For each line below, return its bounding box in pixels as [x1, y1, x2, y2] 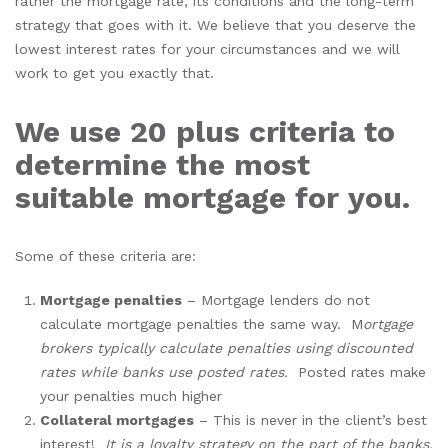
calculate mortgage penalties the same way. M [40, 316, 363, 332]
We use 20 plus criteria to [15, 114, 395, 149]
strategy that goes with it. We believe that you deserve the [15, 17, 416, 33]
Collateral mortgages [40, 412, 194, 428]
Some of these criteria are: [15, 248, 196, 264]
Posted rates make [288, 364, 426, 380]
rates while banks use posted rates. [40, 364, 288, 380]
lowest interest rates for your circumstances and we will [15, 41, 400, 57]
